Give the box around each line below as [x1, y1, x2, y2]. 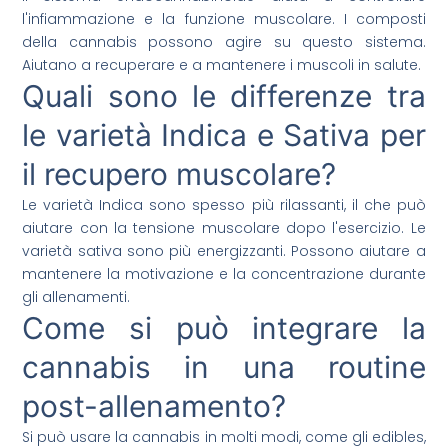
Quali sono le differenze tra [22, 78, 426, 115]
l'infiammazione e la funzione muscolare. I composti [22, 9, 426, 30]
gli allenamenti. [22, 287, 131, 308]
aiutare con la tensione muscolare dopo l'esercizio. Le [22, 218, 426, 239]
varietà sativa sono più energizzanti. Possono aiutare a [22, 241, 426, 262]
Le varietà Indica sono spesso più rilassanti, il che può [22, 195, 426, 216]
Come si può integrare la [22, 310, 426, 347]
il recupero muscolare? [22, 156, 337, 193]
